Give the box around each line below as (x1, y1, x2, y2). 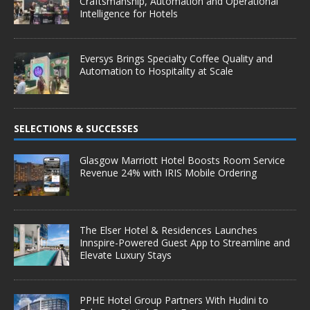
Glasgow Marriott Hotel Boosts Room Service (80, 154, 285, 167)
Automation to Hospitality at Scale (80, 64, 233, 78)
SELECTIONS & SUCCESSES (14, 122, 138, 136)
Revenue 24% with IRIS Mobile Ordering (80, 166, 257, 180)
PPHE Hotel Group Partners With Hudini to (80, 293, 268, 307)
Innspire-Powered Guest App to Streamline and (80, 236, 290, 250)
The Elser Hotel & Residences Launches (80, 224, 257, 237)
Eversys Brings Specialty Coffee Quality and (80, 52, 273, 66)
